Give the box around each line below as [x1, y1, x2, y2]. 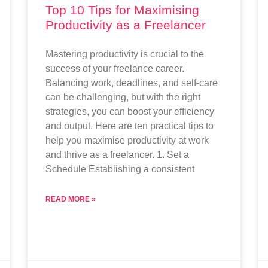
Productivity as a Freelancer [45, 17, 206, 32]
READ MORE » [45, 194, 96, 203]
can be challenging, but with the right [45, 92, 200, 102]
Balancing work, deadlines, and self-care [45, 77, 218, 88]
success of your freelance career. [45, 63, 184, 74]
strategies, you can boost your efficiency [45, 106, 214, 117]
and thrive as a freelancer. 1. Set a [45, 149, 189, 160]
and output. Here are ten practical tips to [45, 120, 214, 131]
